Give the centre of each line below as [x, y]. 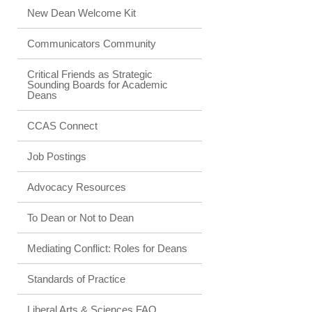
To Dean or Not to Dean [80, 218]
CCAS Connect [62, 126]
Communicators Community [92, 44]
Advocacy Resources [77, 187]
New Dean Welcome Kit [81, 13]
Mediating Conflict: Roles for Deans [107, 248]
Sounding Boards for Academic [97, 85]
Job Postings [57, 156]
